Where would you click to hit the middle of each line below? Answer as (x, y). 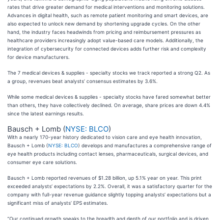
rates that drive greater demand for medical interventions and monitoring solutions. (106, 7)
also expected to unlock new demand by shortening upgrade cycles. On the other (104, 24)
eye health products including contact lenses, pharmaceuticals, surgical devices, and (108, 154)
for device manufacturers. (39, 57)
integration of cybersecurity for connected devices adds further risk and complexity (107, 49)
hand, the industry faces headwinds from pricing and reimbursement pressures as (104, 32)
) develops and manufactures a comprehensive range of (145, 145)
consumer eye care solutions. (42, 162)
